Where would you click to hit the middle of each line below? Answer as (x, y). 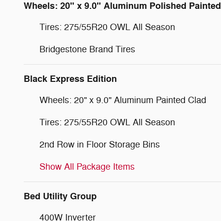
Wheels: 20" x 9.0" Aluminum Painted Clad (123, 100)
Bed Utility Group (60, 196)
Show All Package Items (87, 166)
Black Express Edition (70, 79)
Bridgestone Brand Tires (87, 49)
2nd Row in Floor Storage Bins (100, 144)
